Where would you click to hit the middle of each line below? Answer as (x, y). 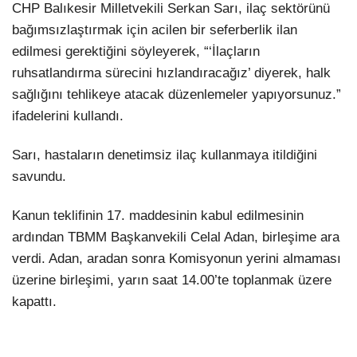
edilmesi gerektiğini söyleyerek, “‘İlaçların (136, 51)
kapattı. (34, 302)
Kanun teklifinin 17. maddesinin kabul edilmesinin (158, 216)
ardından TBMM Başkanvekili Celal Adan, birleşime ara (176, 237)
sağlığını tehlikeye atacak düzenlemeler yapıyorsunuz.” (177, 94)
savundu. (39, 177)
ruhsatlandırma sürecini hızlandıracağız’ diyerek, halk (171, 73)
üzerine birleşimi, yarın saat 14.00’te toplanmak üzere (172, 280)
